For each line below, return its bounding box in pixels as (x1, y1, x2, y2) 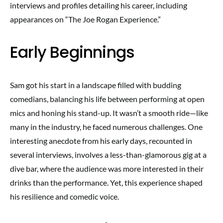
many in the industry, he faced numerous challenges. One (10, 122, 203, 131)
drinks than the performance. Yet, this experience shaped (10, 178, 203, 187)
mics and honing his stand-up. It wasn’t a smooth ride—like (10, 108, 208, 117)
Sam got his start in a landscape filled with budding (10, 80, 181, 90)
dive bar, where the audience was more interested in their (10, 164, 204, 173)
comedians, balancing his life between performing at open (10, 94, 205, 104)
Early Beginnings (10, 41, 135, 63)
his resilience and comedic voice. (10, 192, 119, 201)
